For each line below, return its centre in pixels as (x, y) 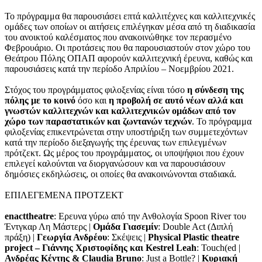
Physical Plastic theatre (194, 237)
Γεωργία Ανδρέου (72, 237)
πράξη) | (21, 237)
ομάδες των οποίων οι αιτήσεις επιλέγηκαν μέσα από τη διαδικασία (130, 27)
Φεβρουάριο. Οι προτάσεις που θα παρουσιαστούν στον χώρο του (127, 48)
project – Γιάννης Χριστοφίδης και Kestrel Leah (101, 248)
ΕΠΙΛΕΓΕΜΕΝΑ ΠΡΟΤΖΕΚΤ (64, 195)
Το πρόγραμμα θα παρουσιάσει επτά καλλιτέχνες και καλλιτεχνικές (130, 16)
